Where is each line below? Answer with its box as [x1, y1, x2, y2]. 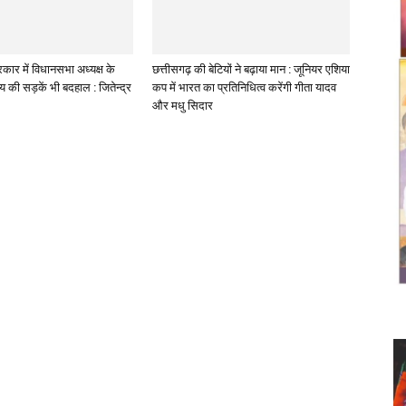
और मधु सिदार [152, 99, 213, 113]
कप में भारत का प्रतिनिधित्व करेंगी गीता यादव [152, 81, 336, 95]
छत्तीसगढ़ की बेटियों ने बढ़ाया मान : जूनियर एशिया [152, 63, 350, 77]
